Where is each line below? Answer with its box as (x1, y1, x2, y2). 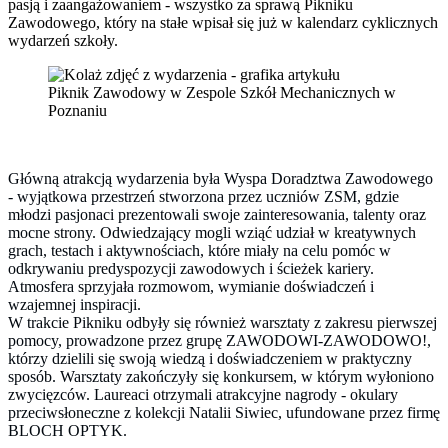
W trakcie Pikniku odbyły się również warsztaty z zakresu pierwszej (8, 314, 437, 332)
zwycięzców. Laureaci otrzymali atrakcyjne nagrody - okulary (8, 386, 398, 404)
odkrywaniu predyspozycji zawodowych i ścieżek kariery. (8, 260, 374, 278)
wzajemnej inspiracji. (8, 296, 141, 314)
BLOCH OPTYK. (8, 422, 127, 440)
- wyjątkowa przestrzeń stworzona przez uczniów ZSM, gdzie (8, 188, 399, 206)
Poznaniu (48, 102, 107, 120)
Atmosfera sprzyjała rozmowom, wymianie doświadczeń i (8, 278, 374, 296)
